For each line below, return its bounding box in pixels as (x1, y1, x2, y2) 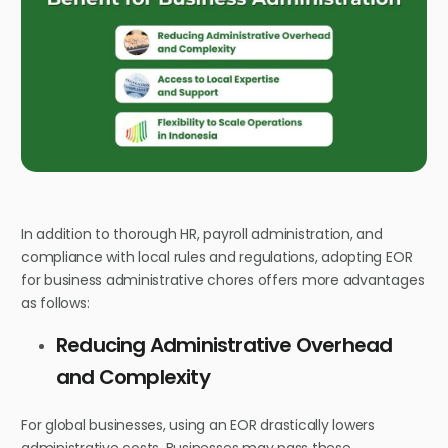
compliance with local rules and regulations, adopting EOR (21, 247, 413, 268)
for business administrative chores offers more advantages (21, 270, 425, 291)
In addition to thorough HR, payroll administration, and (21, 224, 383, 245)
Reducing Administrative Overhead (56, 331, 393, 360)
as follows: (21, 293, 90, 314)
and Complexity (56, 363, 210, 392)
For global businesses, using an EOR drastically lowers (21, 415, 375, 436)
